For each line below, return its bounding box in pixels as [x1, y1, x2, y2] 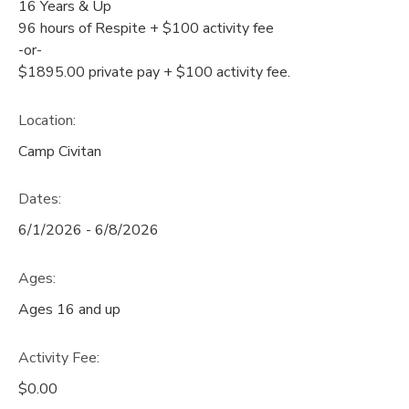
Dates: [18, 189, 61, 210]
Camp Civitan [18, 141, 101, 162]
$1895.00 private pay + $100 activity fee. [18, 61, 290, 82]
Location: [18, 110, 76, 131]
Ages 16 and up [18, 299, 121, 320]
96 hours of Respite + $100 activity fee [18, 17, 274, 38]
